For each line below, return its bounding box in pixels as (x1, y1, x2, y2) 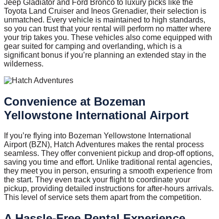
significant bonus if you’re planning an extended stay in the (4, 50, 206, 59)
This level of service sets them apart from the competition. (4, 193, 201, 202)
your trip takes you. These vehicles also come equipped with (4, 33, 212, 42)
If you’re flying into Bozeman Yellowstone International (4, 131, 191, 140)
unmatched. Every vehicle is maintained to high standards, (4, 15, 205, 24)
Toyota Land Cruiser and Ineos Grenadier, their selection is (4, 6, 206, 15)
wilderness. (4, 59, 44, 68)
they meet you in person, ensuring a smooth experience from (4, 167, 212, 175)
